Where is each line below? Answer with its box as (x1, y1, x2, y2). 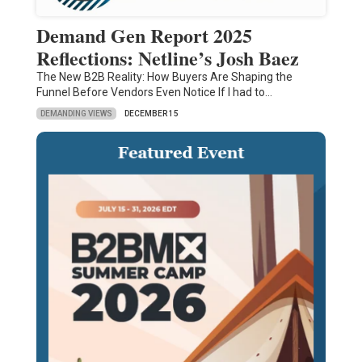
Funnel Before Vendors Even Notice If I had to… (36, 86, 272, 99)
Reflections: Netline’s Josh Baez (36, 44, 299, 73)
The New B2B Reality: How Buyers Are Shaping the (36, 70, 293, 84)
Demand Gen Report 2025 (36, 21, 252, 50)
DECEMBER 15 (124, 109, 179, 119)
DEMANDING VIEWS (40, 108, 112, 118)
